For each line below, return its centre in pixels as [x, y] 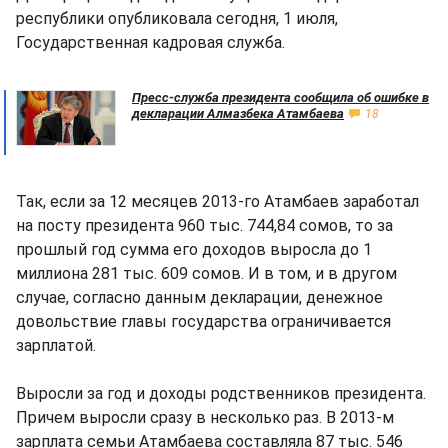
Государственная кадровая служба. [150, 42]
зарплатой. [56, 345]
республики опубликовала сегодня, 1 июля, [177, 18]
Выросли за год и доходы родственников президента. [221, 393]
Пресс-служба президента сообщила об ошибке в [280, 97]
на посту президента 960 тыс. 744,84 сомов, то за [204, 225]
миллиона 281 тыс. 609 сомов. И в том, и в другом [206, 273]
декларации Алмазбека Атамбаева [238, 113]
